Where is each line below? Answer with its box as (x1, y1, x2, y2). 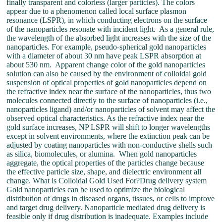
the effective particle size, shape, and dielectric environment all (6, 167, 202, 176)
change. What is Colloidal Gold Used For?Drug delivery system (6, 176, 209, 185)
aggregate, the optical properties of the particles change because (6, 159, 205, 167)
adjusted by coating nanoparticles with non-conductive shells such (6, 141, 213, 149)
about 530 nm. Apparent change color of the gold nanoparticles (6, 60, 206, 69)
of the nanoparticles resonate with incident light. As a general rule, (6, 25, 215, 33)
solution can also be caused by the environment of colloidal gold (6, 69, 207, 78)
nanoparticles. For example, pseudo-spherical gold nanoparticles (6, 43, 207, 51)
